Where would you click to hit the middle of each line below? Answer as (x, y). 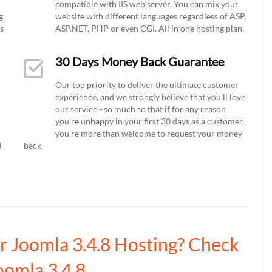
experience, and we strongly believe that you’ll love (150, 97)
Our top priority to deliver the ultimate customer (147, 85)
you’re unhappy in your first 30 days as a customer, (150, 121)
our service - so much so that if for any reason (141, 109)
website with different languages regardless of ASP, (151, 16)
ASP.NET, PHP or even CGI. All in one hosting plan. (150, 28)
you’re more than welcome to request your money (149, 133)
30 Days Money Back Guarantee (140, 61)
